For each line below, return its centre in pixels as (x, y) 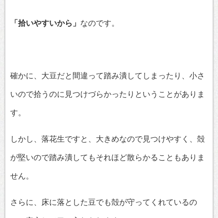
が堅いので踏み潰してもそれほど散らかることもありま (108, 158)
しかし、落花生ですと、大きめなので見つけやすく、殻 (108, 139)
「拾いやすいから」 (45, 23)
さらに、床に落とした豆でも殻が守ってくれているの (104, 202)
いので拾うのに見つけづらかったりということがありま (108, 94)
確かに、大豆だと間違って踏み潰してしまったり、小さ (108, 76)
